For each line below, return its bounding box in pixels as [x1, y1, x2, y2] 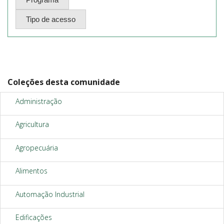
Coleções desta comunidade [7, 76, 120, 87]
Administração [15, 96, 62, 106]
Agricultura [15, 119, 49, 129]
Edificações [15, 212, 52, 222]
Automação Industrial [15, 189, 84, 199]
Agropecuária [15, 142, 58, 152]
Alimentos [15, 166, 47, 175]
